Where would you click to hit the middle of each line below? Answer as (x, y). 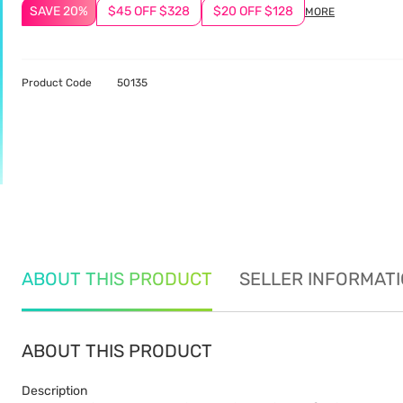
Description (54, 391)
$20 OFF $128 (253, 11)
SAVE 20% (59, 11)
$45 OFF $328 (149, 11)
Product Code (57, 83)
